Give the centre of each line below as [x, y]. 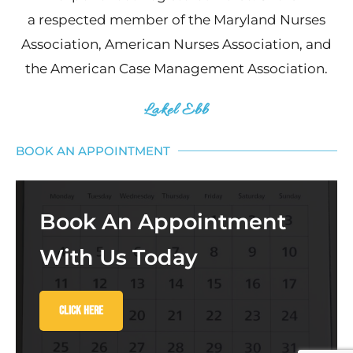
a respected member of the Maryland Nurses [176, 20]
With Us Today [119, 258]
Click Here [81, 311]
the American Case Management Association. [176, 69]
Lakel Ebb [176, 111]
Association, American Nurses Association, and [176, 44]
